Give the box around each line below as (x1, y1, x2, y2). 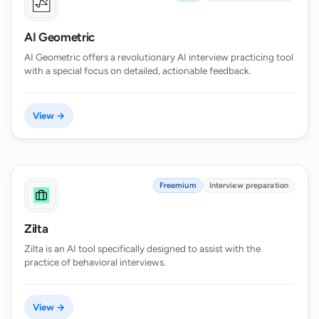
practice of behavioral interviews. (24, 256, 166, 268)
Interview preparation (209, 180, 288, 190)
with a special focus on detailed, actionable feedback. (24, 65, 251, 77)
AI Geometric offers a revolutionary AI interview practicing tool (24, 51, 293, 63)
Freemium (159, 180, 197, 190)
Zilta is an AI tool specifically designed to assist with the (24, 242, 261, 254)
